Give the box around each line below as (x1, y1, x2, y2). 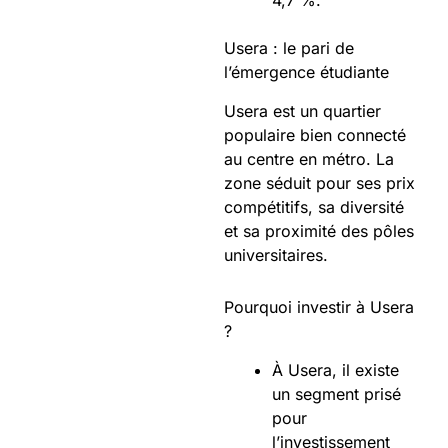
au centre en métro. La (224, 148, 394, 169)
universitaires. (224, 244, 328, 265)
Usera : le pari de (224, 37, 354, 58)
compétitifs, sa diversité (224, 196, 404, 217)
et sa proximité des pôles (224, 220, 414, 241)
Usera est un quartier (224, 100, 381, 121)
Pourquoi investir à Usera (224, 296, 414, 317)
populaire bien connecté (224, 124, 406, 145)
